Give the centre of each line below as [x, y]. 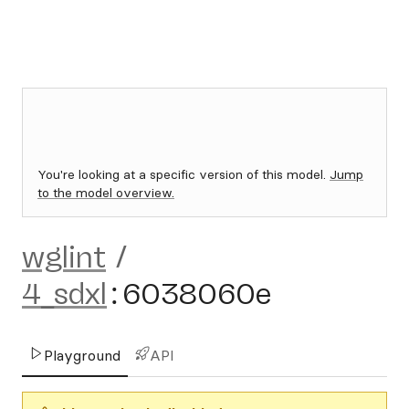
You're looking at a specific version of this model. [184, 174]
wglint [64, 257]
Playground [82, 355]
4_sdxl [64, 294]
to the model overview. [106, 193]
